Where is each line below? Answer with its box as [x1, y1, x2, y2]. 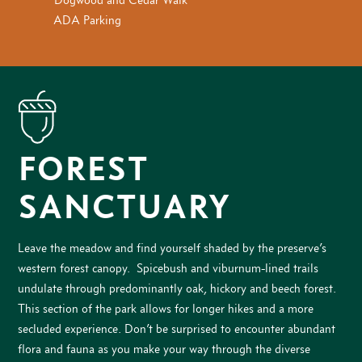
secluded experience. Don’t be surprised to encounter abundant [18, 321, 336, 337]
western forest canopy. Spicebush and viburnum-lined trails [18, 260, 319, 276]
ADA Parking [53, 12, 122, 28]
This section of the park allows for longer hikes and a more [18, 301, 314, 317]
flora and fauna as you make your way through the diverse [18, 341, 311, 357]
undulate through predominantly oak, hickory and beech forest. [18, 280, 337, 297]
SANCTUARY [18, 186, 231, 228]
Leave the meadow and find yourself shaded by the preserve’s [18, 240, 327, 256]
